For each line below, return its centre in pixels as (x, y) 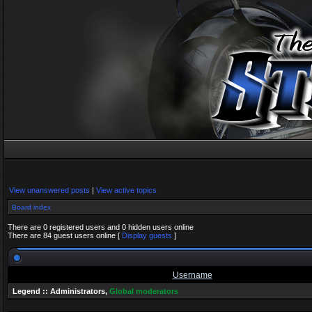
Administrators (78, 291)
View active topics (126, 190)
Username (192, 275)
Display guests (147, 235)
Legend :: (31, 291)
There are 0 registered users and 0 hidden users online (101, 227)
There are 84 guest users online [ (65, 235)
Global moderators (144, 291)
